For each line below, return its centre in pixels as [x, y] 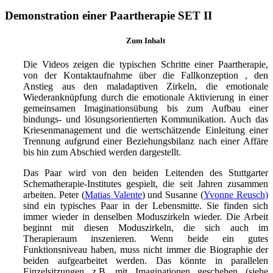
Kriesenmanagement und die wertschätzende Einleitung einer [146, 130]
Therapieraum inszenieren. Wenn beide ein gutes [146, 238]
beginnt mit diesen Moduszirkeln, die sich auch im [146, 227]
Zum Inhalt [146, 40]
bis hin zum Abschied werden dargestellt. [102, 152]
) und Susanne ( [173, 194]
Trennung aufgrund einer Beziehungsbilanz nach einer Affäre [146, 141]
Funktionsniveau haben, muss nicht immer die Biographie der [146, 249]
